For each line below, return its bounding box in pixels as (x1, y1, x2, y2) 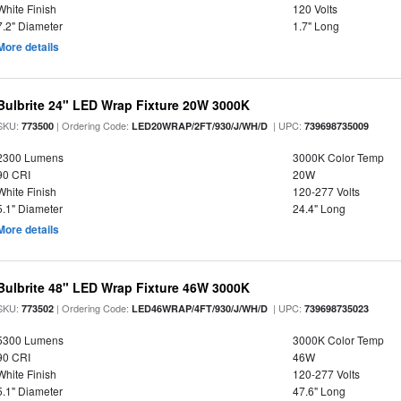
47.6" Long (292, 383, 346, 398)
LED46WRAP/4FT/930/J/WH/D (132, 302, 269, 315)
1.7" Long (292, 18, 339, 33)
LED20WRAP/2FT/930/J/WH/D (132, 119, 269, 132)
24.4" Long (292, 200, 346, 216)
